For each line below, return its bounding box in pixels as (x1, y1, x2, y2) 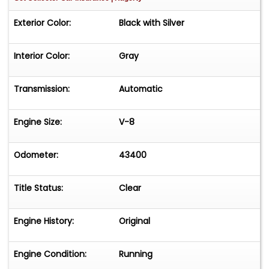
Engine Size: (14, 115, 62, 128)
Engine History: (14, 214, 74, 227)
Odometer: (14, 148, 58, 161)
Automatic (119, 82, 163, 95)
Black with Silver (119, 16, 185, 29)
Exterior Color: (14, 16, 71, 29)
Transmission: (14, 82, 70, 95)
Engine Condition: (14, 247, 86, 260)
